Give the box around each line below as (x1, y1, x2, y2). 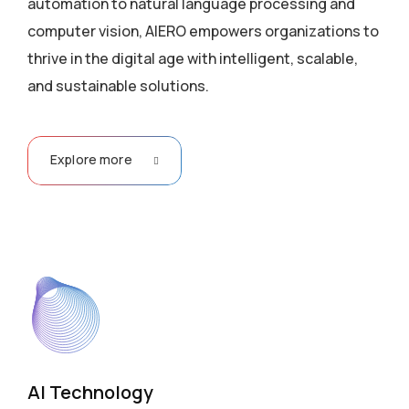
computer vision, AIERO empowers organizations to (27, 21, 379, 41)
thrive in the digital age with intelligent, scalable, (27, 48, 358, 68)
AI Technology (27, 380, 153, 404)
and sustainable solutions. (27, 76, 209, 96)
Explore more (50, 151, 132, 168)
